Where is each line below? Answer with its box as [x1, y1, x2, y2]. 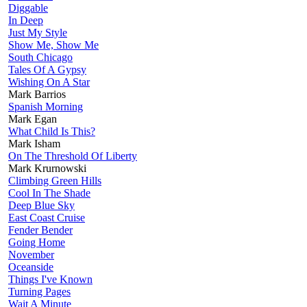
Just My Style [8, 26, 67, 38]
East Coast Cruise [8, 211, 85, 223]
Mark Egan [8, 112, 57, 125]
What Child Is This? [8, 125, 95, 137]
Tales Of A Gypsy [8, 63, 86, 75]
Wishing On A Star [8, 75, 90, 88]
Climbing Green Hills [8, 174, 101, 186]
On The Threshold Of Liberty [8, 149, 137, 162]
